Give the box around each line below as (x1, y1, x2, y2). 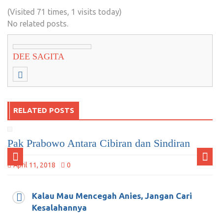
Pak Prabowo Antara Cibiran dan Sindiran (7, 137, 190, 149)
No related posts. (7, 19, 68, 28)
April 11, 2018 (13, 161, 55, 169)
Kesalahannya (32, 202, 87, 212)
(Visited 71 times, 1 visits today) (7, 7, 122, 16)
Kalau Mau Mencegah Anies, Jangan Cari (32, 191, 192, 200)
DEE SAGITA (13, 51, 64, 61)
